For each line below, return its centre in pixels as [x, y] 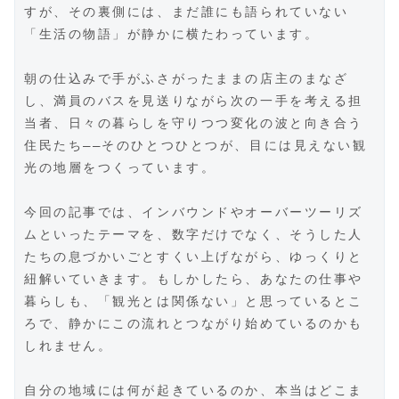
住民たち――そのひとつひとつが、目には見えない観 [196, 146]
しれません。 [69, 346]
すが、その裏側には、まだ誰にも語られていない [187, 12]
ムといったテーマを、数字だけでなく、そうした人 [194, 235]
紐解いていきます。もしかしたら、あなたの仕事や [194, 279]
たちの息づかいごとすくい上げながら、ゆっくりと [194, 257]
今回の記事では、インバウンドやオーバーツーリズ [194, 212]
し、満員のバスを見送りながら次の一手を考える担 [194, 101]
